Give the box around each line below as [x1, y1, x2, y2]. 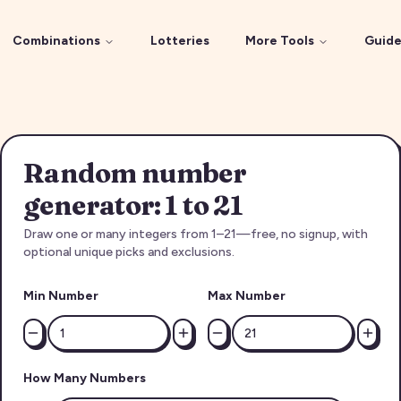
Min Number [23, 288, 98, 303]
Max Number [208, 288, 286, 303]
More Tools [244, 33, 314, 48]
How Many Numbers [23, 371, 146, 386]
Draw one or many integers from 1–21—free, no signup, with [23, 226, 368, 242]
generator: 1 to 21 [23, 189, 243, 222]
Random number [23, 157, 247, 190]
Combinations [12, 33, 100, 48]
